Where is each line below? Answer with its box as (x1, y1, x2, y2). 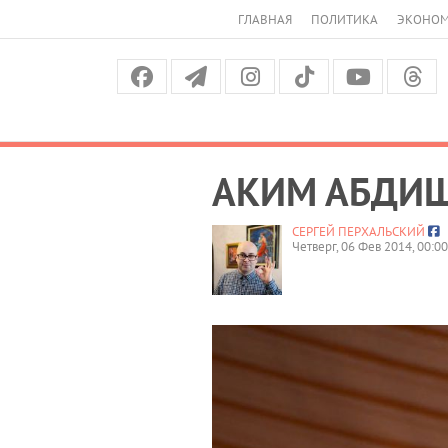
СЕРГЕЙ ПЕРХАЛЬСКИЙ (292, 222, 425, 240)
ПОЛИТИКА (311, 11, 378, 28)
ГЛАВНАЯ (238, 11, 292, 28)
